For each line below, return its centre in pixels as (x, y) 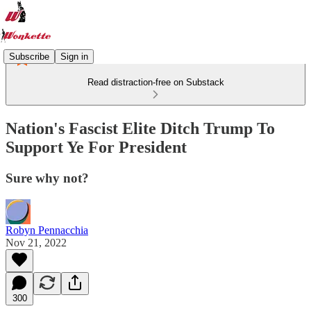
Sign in (74, 56)
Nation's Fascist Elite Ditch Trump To (140, 128)
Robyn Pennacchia (47, 230)
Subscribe (29, 56)
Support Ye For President (96, 147)
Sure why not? (47, 178)
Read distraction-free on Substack (155, 82)
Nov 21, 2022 (36, 242)
